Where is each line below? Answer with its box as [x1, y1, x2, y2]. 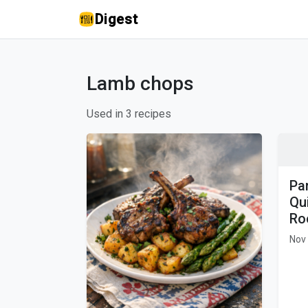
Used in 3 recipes [87, 107, 171, 120]
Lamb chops [87, 72, 194, 95]
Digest [95, 11, 138, 27]
